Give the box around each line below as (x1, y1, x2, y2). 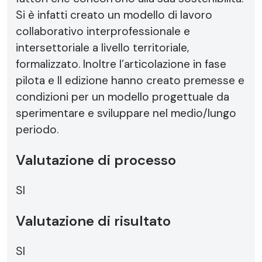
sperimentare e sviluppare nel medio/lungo (16, 106, 236, 120)
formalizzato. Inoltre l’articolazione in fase (16, 57, 226, 71)
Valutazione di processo (16, 151, 176, 169)
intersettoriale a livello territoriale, (16, 40, 189, 55)
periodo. (16, 122, 58, 137)
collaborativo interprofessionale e (16, 24, 190, 39)
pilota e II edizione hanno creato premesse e (16, 73, 244, 88)
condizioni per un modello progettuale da (16, 89, 229, 104)
